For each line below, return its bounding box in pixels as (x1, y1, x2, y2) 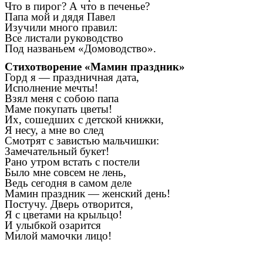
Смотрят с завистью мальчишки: (5, 134, 159, 147)
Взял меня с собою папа (5, 92, 119, 105)
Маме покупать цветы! (5, 103, 112, 116)
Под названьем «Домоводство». (5, 42, 156, 55)
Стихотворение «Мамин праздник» (5, 60, 185, 73)
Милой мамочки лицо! (5, 230, 112, 242)
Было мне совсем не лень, (5, 166, 126, 179)
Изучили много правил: (5, 21, 117, 34)
